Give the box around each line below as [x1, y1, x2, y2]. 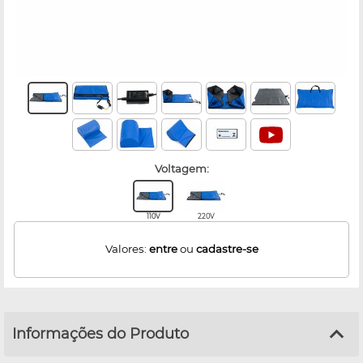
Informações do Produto [12, 324, 189, 343]
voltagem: [160, 161, 209, 175]
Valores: [105, 242, 149, 256]
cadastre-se [195, 242, 258, 256]
